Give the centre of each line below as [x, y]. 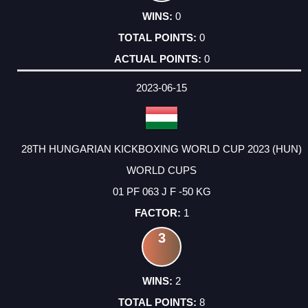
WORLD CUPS [162, 170]
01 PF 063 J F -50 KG [162, 192]
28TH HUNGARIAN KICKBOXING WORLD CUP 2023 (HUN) [162, 149]
